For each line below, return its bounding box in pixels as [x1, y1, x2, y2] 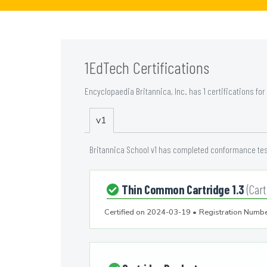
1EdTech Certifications [85, 57, 209, 78]
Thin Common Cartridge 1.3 [122, 182, 247, 197]
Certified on [104, 207, 147, 218]
